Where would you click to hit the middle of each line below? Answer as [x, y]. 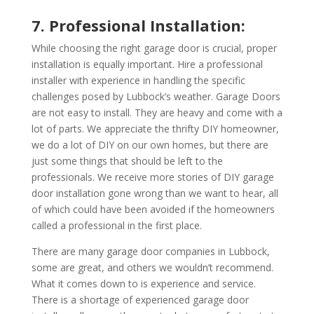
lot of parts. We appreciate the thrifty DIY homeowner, [155, 128]
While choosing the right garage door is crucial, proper [154, 48]
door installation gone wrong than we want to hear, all [155, 193]
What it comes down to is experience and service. [143, 283]
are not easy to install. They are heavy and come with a [157, 112]
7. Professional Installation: [138, 25]
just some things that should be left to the [127, 161]
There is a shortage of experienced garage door [140, 299]
